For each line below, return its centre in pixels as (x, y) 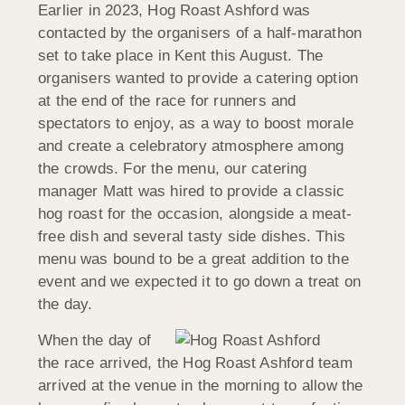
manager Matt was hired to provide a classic (192, 192)
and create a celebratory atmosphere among (191, 146)
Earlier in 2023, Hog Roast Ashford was (174, 11)
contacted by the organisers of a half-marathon (200, 33)
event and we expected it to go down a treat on (200, 282)
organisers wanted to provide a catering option (198, 79)
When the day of (94, 340)
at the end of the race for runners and (167, 101)
